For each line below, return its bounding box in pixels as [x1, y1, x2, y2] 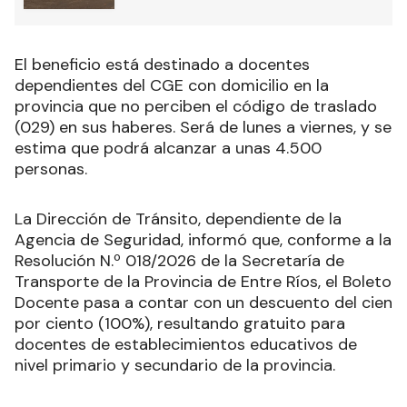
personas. [15, 158, 87, 180]
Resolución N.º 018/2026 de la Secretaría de [15, 250, 344, 272]
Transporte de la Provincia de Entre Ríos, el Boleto [15, 271, 392, 293]
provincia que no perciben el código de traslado [15, 95, 377, 117]
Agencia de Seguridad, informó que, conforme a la [15, 229, 392, 251]
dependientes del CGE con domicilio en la [15, 74, 329, 96]
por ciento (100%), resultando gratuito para [15, 313, 345, 334]
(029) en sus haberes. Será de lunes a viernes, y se [15, 116, 392, 138]
